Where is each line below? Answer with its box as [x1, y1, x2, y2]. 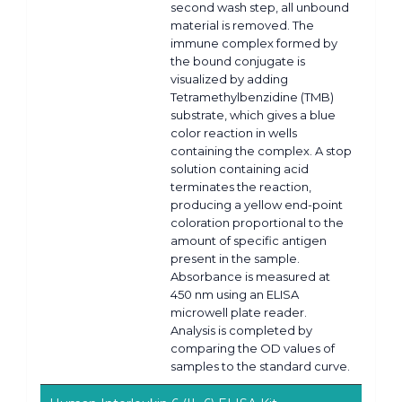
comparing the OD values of [170, 340, 335, 355]
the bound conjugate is [170, 53, 305, 68]
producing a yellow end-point [170, 197, 343, 212]
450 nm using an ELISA [170, 286, 299, 301]
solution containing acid [170, 161, 309, 176]
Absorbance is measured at [170, 268, 330, 284]
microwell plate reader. [170, 304, 307, 319]
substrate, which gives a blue [170, 107, 336, 122]
